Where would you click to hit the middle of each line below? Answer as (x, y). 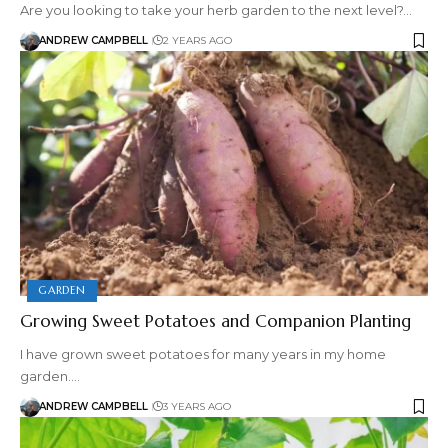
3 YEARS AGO (197, 407)
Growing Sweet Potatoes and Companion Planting (215, 320)
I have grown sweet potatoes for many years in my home (203, 353)
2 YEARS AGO (197, 41)
